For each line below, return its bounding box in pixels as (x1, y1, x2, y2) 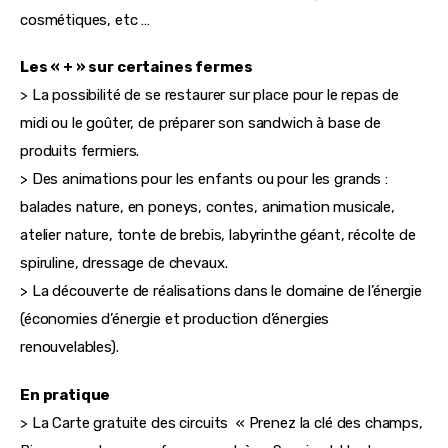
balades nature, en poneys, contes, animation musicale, (20, 198, 399, 217)
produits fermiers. (20, 142, 140, 161)
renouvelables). (20, 338, 119, 357)
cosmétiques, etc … (20, 10, 151, 29)
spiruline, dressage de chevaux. (20, 254, 228, 273)
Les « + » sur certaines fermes (20, 58, 253, 77)
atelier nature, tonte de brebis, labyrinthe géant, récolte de (20, 226, 420, 245)
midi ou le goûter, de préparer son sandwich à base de (20, 114, 385, 133)
